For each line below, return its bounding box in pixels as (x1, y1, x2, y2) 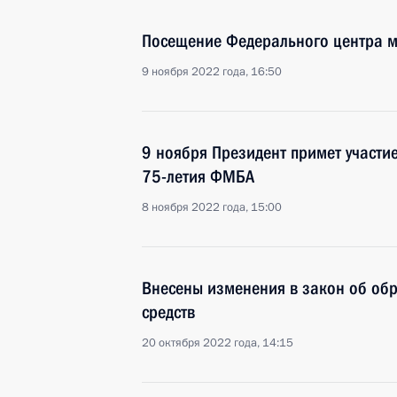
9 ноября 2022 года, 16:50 (142, 64, 282, 80)
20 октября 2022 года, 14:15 (142, 335, 293, 351)
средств (142, 301, 195, 323)
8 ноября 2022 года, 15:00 (142, 199, 282, 215)
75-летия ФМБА (142, 166, 254, 187)
